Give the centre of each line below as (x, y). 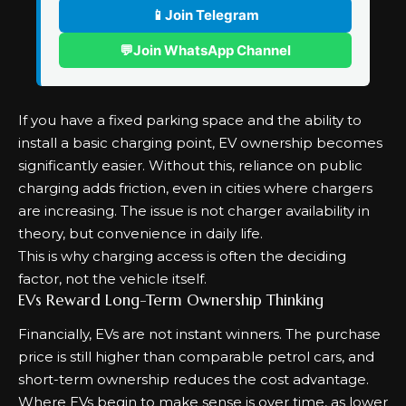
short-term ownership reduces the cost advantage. (193, 379)
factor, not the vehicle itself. (112, 278)
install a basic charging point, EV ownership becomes (200, 142)
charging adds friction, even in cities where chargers (195, 188)
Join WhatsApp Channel (212, 50)
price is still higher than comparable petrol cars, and (196, 357)
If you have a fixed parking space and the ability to (190, 120)
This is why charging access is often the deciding (182, 256)
